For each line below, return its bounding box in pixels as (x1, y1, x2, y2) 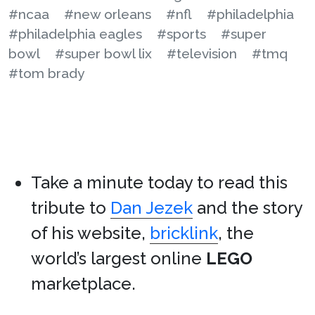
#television (167, 46, 237, 61)
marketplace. (31, 274, 136, 294)
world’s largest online (31, 248, 206, 269)
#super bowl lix (55, 46, 152, 61)
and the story (193, 198, 302, 218)
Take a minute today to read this (31, 172, 288, 193)
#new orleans (64, 6, 151, 22)
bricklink (150, 223, 218, 243)
